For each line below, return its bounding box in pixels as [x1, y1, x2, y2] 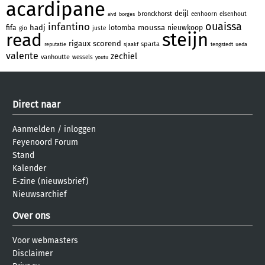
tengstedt [211, 41, 233, 47]
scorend [93, 38, 121, 48]
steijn [162, 28, 208, 51]
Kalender [12, 163, 46, 173]
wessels [72, 53, 93, 61]
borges [119, 11, 135, 17]
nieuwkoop [167, 23, 203, 32]
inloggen [64, 124, 96, 134]
